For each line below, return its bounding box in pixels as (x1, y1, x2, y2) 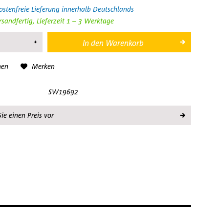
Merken (31, 62, 55, 70)
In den (83, 38, 104, 48)
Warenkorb (106, 38, 144, 48)
